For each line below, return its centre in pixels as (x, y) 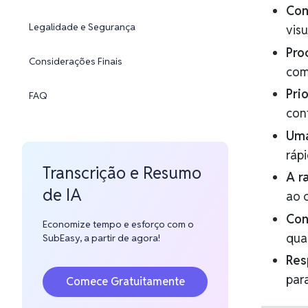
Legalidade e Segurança (82, 27)
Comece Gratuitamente (125, 282)
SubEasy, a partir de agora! (101, 238)
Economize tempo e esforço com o (118, 224)
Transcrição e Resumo (122, 173)
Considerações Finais (76, 61)
